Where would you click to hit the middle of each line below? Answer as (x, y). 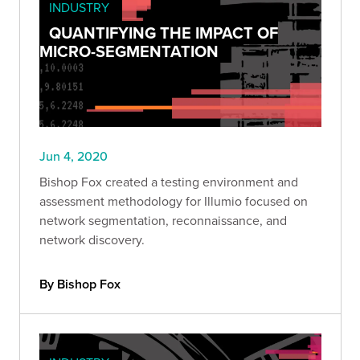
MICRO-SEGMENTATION (129, 51)
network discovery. (92, 239)
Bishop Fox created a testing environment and (169, 181)
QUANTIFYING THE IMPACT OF (164, 33)
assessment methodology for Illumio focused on (174, 200)
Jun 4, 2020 (74, 155)
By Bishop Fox (80, 284)
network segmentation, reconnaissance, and (163, 220)
